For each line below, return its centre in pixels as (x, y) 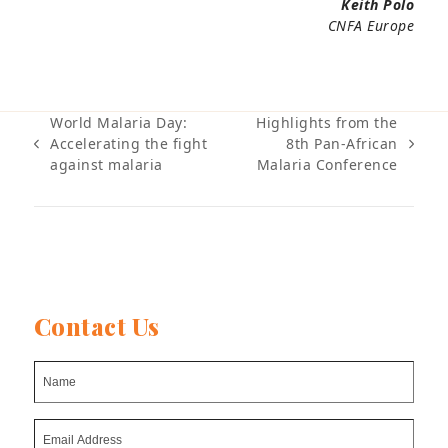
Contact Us (96, 326)
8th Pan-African (342, 144)
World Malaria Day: (119, 123)
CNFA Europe (371, 26)
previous (63, 153)
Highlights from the (327, 123)
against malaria (109, 165)
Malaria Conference (327, 165)
